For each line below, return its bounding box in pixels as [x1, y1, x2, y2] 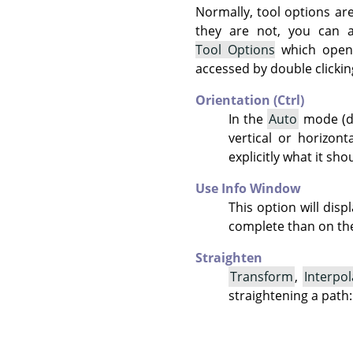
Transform [229, 268, 293, 285]
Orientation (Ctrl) [195, 91, 304, 109]
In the [228, 110, 268, 128]
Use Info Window [195, 180, 301, 197]
